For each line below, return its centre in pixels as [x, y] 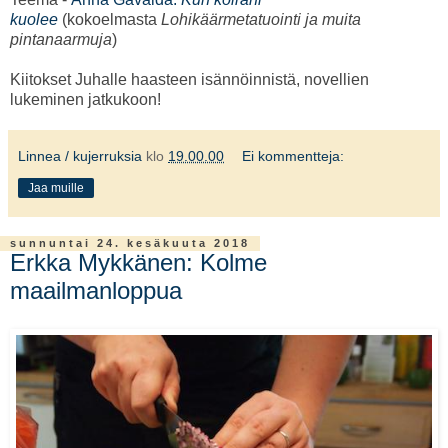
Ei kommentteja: [293, 156]
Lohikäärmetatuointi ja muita [261, 20]
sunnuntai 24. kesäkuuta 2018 [130, 243]
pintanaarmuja [61, 40]
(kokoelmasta [111, 20]
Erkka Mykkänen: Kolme [138, 263]
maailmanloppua [96, 291]
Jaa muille [56, 188]
